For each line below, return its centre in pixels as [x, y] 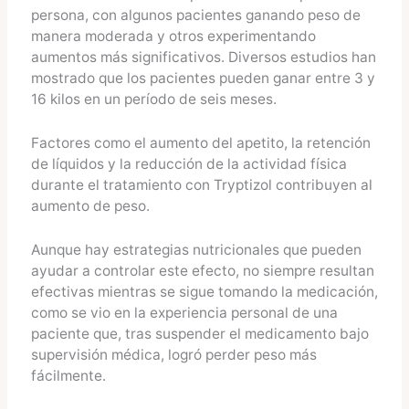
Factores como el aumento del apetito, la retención [200, 142]
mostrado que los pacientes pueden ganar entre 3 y [203, 78]
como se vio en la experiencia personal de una [184, 312]
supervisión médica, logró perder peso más [173, 354]
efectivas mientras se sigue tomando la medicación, [204, 291]
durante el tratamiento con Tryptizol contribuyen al [201, 184]
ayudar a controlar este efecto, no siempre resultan [202, 270]
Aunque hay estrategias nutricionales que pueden [196, 249]
